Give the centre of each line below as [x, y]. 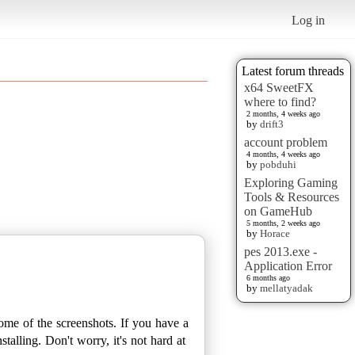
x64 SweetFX [279, 87]
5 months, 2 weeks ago [283, 223]
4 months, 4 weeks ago [283, 154]
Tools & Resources [292, 197]
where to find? [280, 101]
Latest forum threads [293, 71]
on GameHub [278, 211]
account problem [286, 142]
